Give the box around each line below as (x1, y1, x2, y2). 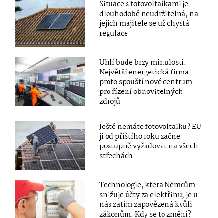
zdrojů (99, 96, 121, 108)
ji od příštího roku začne (99, 131, 181, 143)
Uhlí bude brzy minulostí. (99, 57, 187, 69)
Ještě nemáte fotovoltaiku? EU (99, 121, 202, 133)
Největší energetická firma (99, 67, 189, 79)
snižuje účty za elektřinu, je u (99, 189, 198, 201)
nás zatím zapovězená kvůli (99, 199, 193, 211)
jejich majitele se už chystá (99, 18, 190, 30)
